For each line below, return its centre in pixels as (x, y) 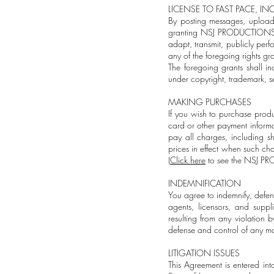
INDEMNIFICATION (205, 183)
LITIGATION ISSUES (204, 253)
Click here (188, 160)
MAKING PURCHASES (210, 102)
